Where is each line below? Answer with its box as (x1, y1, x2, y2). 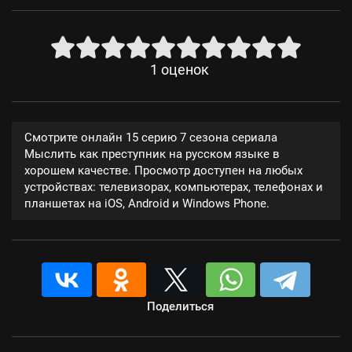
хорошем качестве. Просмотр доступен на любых (24, 163, 302, 178)
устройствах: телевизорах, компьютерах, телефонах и (24, 180, 323, 194)
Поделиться (146, 299, 214, 313)
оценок (160, 62, 209, 78)
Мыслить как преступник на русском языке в (24, 147, 280, 161)
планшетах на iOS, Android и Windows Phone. (24, 196, 269, 211)
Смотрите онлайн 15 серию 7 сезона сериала (24, 130, 277, 145)
